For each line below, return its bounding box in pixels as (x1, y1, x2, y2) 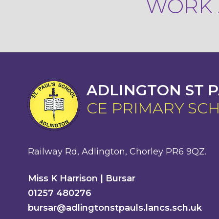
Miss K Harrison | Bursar (28, 173, 135, 184)
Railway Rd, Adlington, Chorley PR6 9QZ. (28, 146, 206, 157)
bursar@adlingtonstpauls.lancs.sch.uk (28, 202, 202, 213)
